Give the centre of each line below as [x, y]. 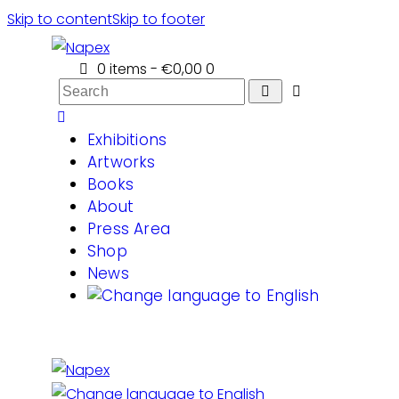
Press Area [129, 229]
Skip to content [60, 19]
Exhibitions [127, 140]
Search [82, 90]
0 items [122, 69]
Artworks [122, 162]
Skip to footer [159, 19]
